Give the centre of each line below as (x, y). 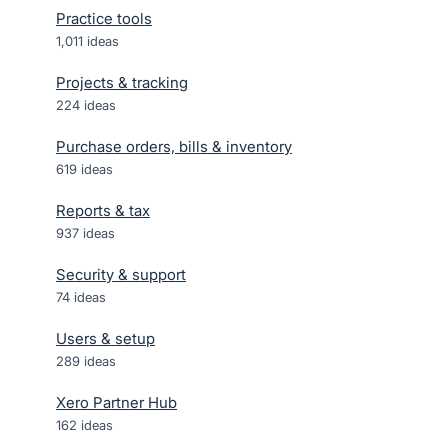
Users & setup (105, 338)
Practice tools (104, 18)
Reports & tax (103, 210)
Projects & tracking (122, 82)
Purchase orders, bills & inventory (174, 146)
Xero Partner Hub (116, 402)
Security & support (121, 274)
